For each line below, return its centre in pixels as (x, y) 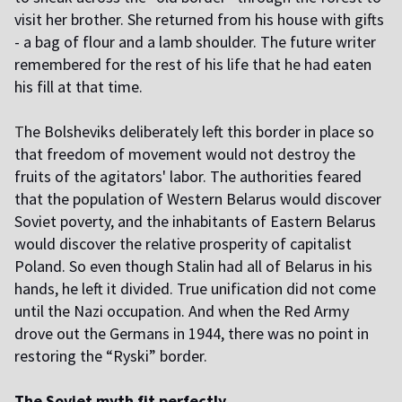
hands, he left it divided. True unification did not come (195, 288)
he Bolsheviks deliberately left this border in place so (199, 131)
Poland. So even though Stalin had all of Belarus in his (193, 266)
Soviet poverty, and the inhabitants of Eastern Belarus (195, 221)
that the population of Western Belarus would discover (198, 198)
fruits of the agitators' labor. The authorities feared (188, 176)
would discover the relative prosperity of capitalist (183, 243)
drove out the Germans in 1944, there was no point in (192, 333)
